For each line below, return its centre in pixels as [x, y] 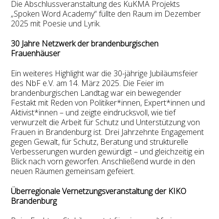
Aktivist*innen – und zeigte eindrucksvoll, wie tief [93, 112]
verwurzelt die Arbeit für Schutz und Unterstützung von [106, 122]
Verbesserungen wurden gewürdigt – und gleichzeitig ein [108, 151]
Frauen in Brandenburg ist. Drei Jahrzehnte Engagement [108, 132]
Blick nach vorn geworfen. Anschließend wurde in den [103, 161]
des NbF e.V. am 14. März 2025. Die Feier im [88, 83]
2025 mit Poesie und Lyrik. [56, 24]
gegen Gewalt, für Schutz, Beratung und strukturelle [100, 142]
